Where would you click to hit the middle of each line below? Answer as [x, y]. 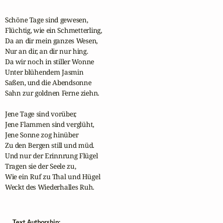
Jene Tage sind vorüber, [41, 113]
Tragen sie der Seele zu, [40, 166]
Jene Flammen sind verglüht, [50, 124]
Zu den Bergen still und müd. [50, 145]
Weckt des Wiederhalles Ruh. [50, 187]
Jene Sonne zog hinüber [42, 134]
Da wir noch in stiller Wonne [50, 61]
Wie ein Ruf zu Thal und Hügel [53, 176]
